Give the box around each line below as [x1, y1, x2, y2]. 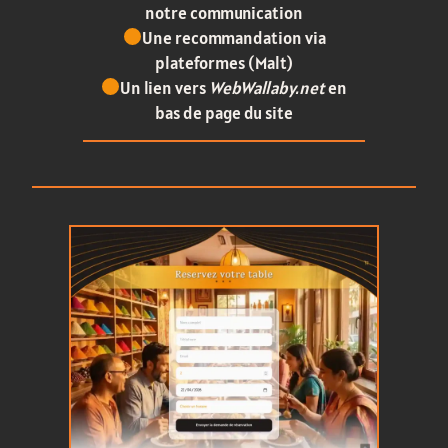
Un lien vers [120, 76, 210, 99]
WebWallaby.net [209, 76, 326, 99]
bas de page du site [155, 101, 293, 124]
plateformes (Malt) [155, 51, 293, 74]
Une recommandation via [141, 26, 326, 49]
